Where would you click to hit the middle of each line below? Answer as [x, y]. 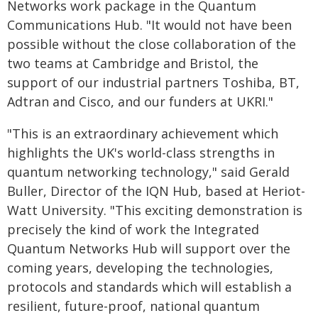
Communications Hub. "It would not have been [149, 24]
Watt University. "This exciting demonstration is [155, 210]
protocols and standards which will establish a [149, 286]
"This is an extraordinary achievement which [143, 133]
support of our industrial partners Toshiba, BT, [153, 82]
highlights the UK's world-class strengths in [141, 152]
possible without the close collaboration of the [152, 44]
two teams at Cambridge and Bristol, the [133, 63]
